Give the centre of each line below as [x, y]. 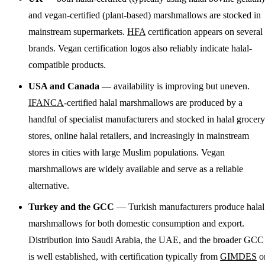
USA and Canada [64, 86]
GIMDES [238, 256]
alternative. [49, 185]
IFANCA [46, 102]
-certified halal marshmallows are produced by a [153, 102]
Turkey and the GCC [71, 206]
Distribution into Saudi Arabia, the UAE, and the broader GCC [146, 240]
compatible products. [67, 64]
